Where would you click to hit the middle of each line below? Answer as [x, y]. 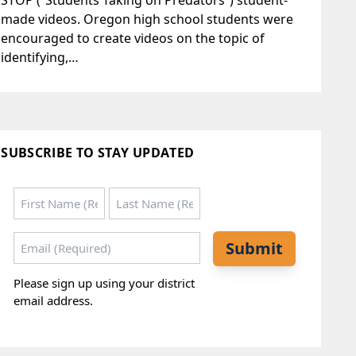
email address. [54, 301]
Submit [254, 248]
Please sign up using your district [104, 283]
